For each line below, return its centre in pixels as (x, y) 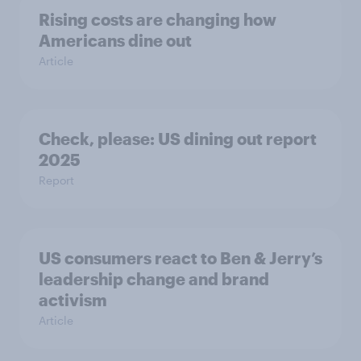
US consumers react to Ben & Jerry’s (180, 257)
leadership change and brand (154, 278)
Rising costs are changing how (158, 19)
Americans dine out (115, 40)
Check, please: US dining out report (178, 138)
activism (73, 299)
